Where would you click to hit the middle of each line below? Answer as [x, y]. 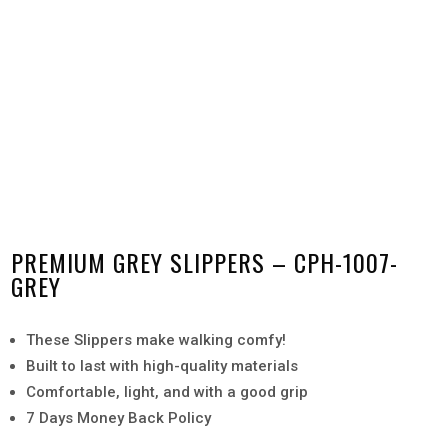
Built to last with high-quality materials [162, 365]
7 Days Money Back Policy [119, 417]
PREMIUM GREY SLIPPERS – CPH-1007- [205, 261]
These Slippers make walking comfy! [156, 339]
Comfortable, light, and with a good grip [167, 391]
